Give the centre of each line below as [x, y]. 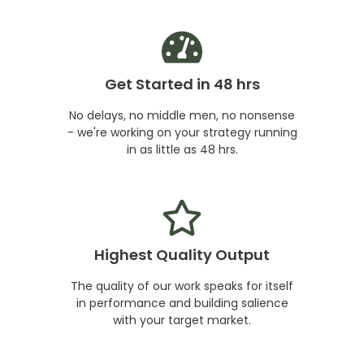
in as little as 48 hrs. [182, 149]
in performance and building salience [182, 303]
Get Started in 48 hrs [182, 84]
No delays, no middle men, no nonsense [182, 115]
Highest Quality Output [182, 254]
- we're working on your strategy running [182, 132]
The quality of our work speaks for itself [182, 286]
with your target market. [182, 320]
